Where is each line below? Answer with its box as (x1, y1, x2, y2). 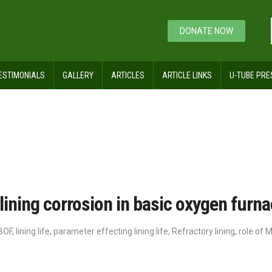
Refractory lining (172, 226, 235, 237)
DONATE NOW (180, 26, 233, 36)
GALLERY (63, 70, 93, 81)
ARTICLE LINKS (162, 70, 212, 81)
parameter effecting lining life (53, 226, 168, 237)
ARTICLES (111, 70, 144, 81)
